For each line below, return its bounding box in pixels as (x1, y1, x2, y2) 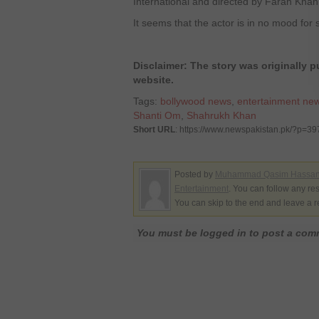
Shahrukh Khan (187, 110, 256, 121)
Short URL (133, 125, 175, 135)
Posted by (174, 170, 215, 179)
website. (133, 74, 174, 85)
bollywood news (160, 95, 231, 107)
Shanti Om (133, 110, 181, 121)
